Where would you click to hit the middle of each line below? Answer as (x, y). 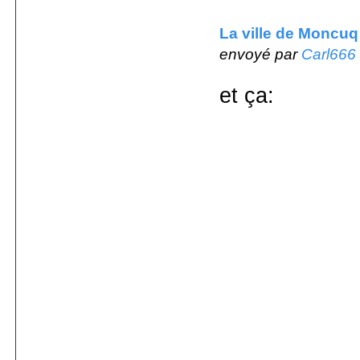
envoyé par (260, 54)
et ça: (247, 96)
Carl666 (329, 54)
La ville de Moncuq (289, 33)
